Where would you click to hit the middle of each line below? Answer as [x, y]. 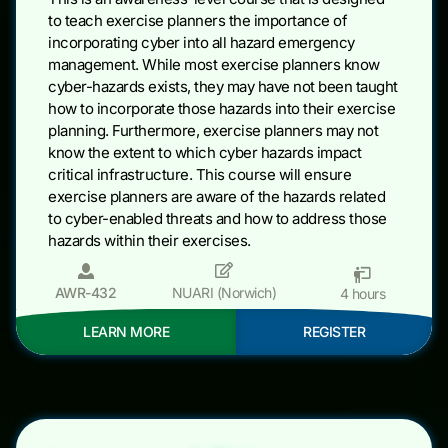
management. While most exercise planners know [214, 64]
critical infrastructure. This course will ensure [199, 174]
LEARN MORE [126, 331]
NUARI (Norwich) [224, 292]
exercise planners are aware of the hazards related [216, 196]
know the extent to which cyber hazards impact [205, 152]
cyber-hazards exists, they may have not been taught [223, 86]
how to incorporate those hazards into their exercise [221, 108]
